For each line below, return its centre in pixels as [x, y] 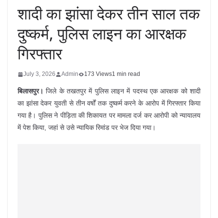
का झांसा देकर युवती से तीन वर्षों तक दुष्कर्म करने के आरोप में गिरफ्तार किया [109, 103]
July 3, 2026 [39, 74]
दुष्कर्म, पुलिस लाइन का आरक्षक [102, 33]
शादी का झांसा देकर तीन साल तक [109, 13]
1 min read [126, 74]
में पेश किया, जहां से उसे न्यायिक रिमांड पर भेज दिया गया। [87, 127]
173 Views [98, 74]
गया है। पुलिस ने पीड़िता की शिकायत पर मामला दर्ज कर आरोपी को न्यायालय [109, 115]
